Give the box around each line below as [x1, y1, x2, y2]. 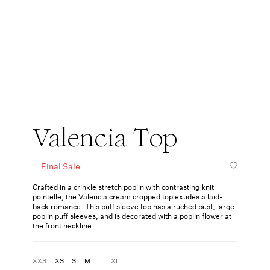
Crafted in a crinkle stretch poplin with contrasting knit [33, 183, 214, 192]
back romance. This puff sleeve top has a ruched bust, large [33, 202, 234, 212]
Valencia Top [33, 124, 177, 153]
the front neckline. [33, 221, 94, 231]
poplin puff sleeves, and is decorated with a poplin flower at [33, 212, 231, 221]
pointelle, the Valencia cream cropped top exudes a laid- [33, 192, 222, 202]
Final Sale [40, 161, 80, 172]
